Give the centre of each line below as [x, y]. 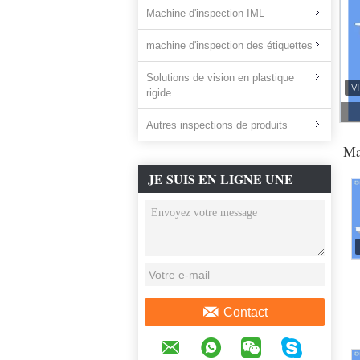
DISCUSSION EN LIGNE [221, 207]
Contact [245, 312]
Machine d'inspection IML [205, 13]
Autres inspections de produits [217, 125]
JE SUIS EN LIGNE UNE [221, 179]
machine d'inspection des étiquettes [229, 45]
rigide [159, 93]
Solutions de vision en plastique [220, 78]
